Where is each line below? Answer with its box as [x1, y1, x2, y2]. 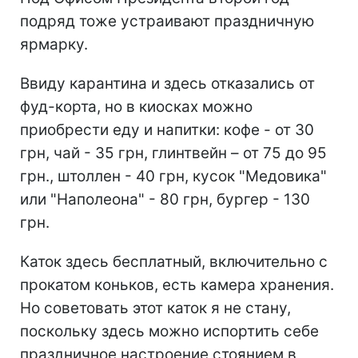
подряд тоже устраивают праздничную [20, 12, 314, 31]
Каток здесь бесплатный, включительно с [20, 253, 328, 272]
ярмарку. [20, 35, 88, 54]
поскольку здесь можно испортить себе [20, 322, 319, 341]
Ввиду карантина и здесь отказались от [20, 74, 315, 93]
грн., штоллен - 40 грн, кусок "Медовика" [20, 167, 327, 186]
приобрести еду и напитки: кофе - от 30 [20, 121, 314, 140]
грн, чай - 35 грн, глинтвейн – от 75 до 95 [20, 144, 327, 163]
